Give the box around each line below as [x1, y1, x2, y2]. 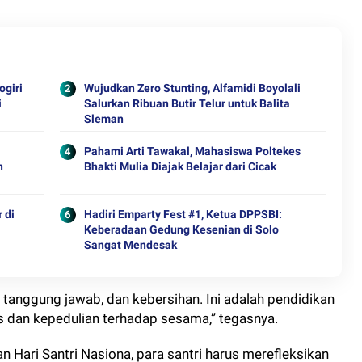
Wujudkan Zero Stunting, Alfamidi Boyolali [83, 82, 301, 95]
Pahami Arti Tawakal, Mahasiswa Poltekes [83, 145, 301, 158]
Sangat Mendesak [83, 238, 177, 251]
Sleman [83, 112, 124, 125]
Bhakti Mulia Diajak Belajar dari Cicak [83, 160, 276, 173]
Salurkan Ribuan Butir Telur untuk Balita [83, 97, 290, 110]
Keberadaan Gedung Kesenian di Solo [83, 223, 279, 236]
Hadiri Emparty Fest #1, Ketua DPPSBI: [83, 208, 282, 221]
